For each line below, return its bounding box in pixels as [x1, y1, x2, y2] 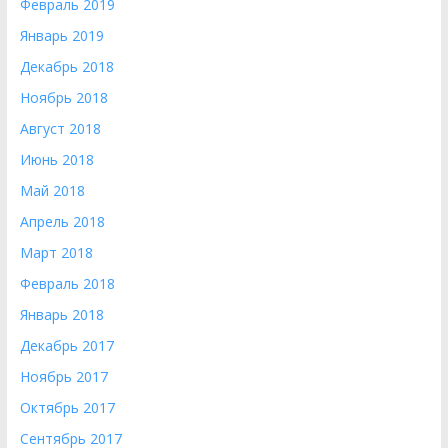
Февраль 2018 [19, 274, 115, 293]
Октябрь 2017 [19, 398, 115, 417]
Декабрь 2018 [19, 57, 114, 76]
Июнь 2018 [19, 150, 94, 169]
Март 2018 [19, 243, 93, 262]
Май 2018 [19, 181, 85, 200]
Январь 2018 [19, 305, 104, 324]
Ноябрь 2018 [19, 88, 108, 107]
